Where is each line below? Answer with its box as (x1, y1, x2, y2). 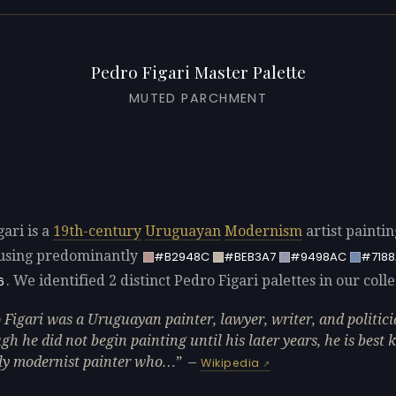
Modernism (225, 223, 302, 240)
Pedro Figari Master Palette (90, 60, 306, 83)
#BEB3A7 (223, 247, 276, 265)
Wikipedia (201, 354, 260, 370)
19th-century (53, 223, 141, 240)
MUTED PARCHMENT (128, 89, 268, 107)
